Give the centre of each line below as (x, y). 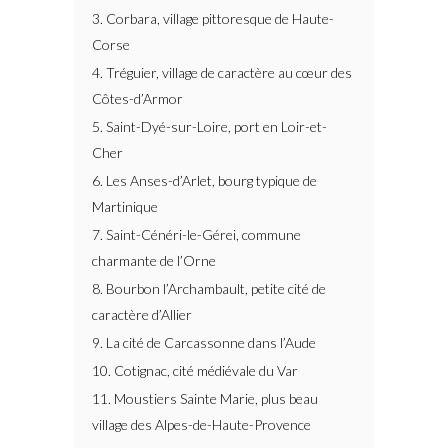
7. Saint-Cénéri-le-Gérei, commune (196, 234)
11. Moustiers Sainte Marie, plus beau (205, 398)
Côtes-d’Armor (137, 98)
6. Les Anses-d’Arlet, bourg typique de (204, 180)
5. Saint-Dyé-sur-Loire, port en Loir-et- (209, 126)
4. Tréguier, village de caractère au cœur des (222, 72)
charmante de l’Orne (154, 260)
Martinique (125, 206)
